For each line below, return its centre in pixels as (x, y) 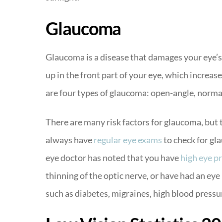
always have (70, 140)
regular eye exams (128, 140)
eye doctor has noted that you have (113, 158)
